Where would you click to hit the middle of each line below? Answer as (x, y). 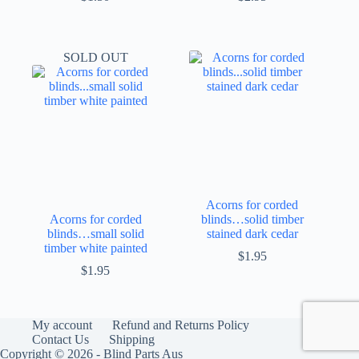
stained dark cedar (252, 233)
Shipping (132, 339)
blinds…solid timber (252, 219)
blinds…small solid (95, 233)
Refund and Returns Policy (181, 325)
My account (62, 325)
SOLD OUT (95, 58)
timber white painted (95, 248)
